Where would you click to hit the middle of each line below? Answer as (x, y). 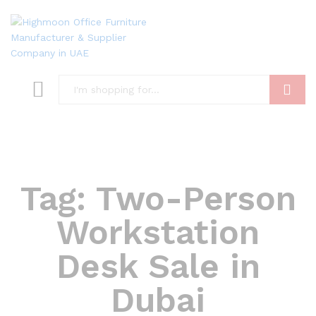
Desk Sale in (158, 266)
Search (287, 119)
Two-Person (196, 199)
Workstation (158, 232)
